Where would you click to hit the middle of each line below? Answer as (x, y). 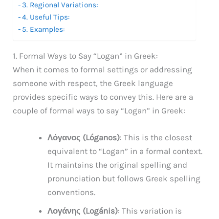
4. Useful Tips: (46, 17)
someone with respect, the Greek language (93, 83)
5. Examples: (44, 29)
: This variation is (150, 210)
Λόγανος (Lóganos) (84, 137)
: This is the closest (156, 137)
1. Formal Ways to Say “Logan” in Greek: (86, 55)
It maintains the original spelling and (118, 164)
